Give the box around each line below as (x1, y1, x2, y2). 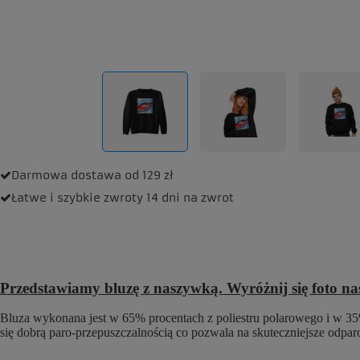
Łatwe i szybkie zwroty (11, 190, 143, 205)
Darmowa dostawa (11, 168, 121, 182)
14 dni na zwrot (146, 190, 234, 205)
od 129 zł (125, 168, 174, 182)
